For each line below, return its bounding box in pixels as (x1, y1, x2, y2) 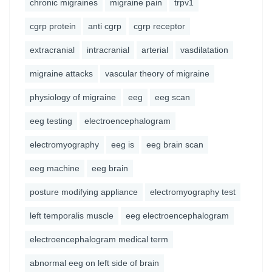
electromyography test (150, 187, 236, 197)
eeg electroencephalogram (126, 211, 229, 220)
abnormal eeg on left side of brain (30, 258, 159, 268)
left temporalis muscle (30, 211, 114, 220)
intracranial (87, 45, 129, 55)
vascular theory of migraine (105, 69, 209, 78)
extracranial (30, 45, 75, 55)
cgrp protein (30, 21, 76, 31)
